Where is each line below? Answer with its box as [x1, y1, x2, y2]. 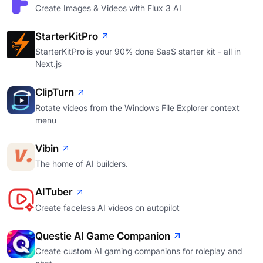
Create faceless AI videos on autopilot [35, 202, 180, 213]
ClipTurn [35, 86, 74, 99]
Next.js [35, 59, 62, 69]
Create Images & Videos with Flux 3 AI [35, 2, 181, 13]
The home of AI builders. [35, 159, 128, 169]
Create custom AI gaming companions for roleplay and [35, 246, 242, 257]
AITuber [35, 186, 73, 198]
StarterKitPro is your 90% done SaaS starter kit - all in [35, 46, 241, 57]
